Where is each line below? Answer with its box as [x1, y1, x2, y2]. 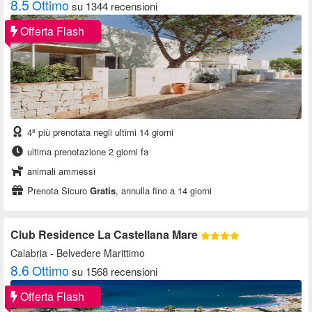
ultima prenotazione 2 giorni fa [24, 145, 148, 159]
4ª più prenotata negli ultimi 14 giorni [24, 125, 173, 139]
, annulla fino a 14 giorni [116, 184, 212, 198]
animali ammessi [24, 164, 95, 178]
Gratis [90, 184, 116, 198]
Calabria [10, 246, 47, 260]
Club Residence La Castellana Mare [10, 226, 201, 243]
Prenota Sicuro [24, 184, 90, 198]
